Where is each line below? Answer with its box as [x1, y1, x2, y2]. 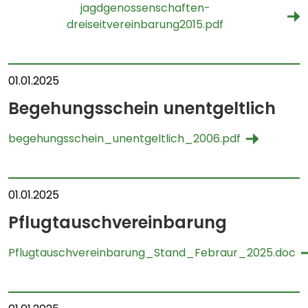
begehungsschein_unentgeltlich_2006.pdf [8, 131, 241, 146]
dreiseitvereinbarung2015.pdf [67, 16, 224, 32]
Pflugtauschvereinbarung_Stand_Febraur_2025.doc [8, 245, 296, 261]
